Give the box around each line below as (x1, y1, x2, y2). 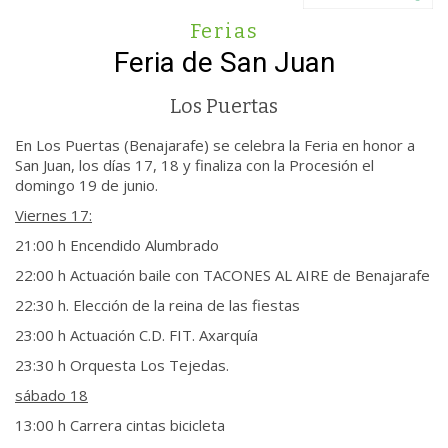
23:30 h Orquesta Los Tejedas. (15, 355, 229, 375)
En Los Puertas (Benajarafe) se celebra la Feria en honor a (15, 135, 415, 155)
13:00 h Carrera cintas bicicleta (15, 415, 225, 435)
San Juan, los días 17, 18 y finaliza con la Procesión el (15, 155, 374, 175)
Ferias (189, 19, 259, 43)
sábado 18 (15, 385, 88, 405)
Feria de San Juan (113, 46, 335, 79)
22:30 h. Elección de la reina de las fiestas (15, 295, 300, 315)
